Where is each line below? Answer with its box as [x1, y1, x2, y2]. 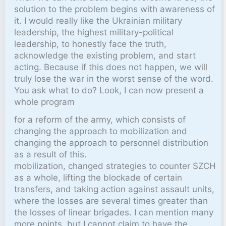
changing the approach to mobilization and [14, 126, 188, 136]
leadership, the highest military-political [14, 27, 174, 37]
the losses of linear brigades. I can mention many [14, 207, 214, 217]
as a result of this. [14, 149, 87, 159]
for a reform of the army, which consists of [14, 114, 186, 125]
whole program [14, 96, 75, 107]
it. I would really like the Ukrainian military [14, 15, 183, 26]
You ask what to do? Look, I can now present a [14, 85, 204, 95]
